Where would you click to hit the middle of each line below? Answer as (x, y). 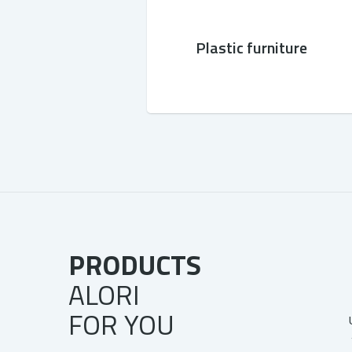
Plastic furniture (251, 48)
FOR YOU (121, 324)
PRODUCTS (135, 265)
